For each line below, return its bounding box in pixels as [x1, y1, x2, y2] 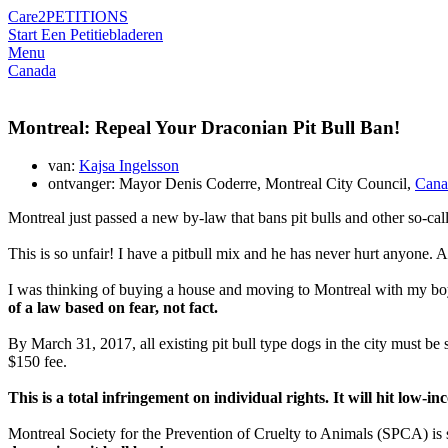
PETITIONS [46, 8, 128, 25]
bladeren [109, 26, 163, 43]
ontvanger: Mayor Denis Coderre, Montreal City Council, [48, 175, 415, 193]
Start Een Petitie [8, 26, 109, 43]
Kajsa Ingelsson [79, 157, 179, 175]
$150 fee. [8, 353, 67, 371]
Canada [8, 62, 56, 79]
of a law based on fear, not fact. [8, 299, 218, 317]
